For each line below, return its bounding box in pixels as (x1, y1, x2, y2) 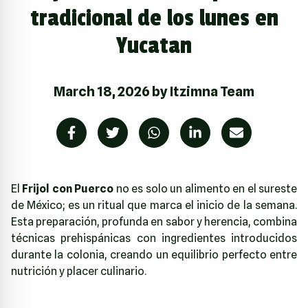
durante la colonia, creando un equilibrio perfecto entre (11, 247, 297, 261)
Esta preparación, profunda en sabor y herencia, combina (11, 214, 297, 228)
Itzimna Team (170, 82, 254, 100)
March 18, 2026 (54, 82, 150, 100)
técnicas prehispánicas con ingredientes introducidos (11, 231, 297, 245)
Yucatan (116, 32, 192, 60)
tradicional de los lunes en (30, 4, 278, 32)
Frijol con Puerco (22, 181, 114, 195)
